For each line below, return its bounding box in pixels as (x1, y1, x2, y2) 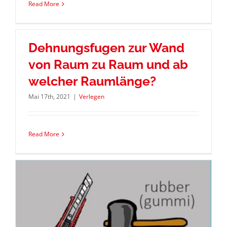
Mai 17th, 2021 (28, 92, 70, 101)
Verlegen (79, 92, 104, 101)
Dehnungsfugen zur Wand (28, 40, 184, 56)
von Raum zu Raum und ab (28, 57, 188, 72)
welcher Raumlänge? (28, 73, 156, 89)
